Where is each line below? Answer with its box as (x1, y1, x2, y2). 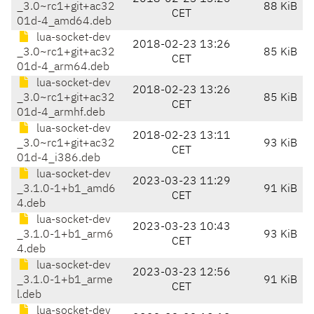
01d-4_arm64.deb (17, 62, 109, 74)
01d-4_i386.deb (17, 153, 100, 165)
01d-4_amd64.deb (17, 16, 111, 28)
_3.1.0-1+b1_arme (17, 275, 113, 287)
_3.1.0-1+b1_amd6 (17, 184, 116, 196)
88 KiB (264, 1, 297, 13)
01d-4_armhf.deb (17, 107, 105, 119)
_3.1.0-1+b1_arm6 (17, 229, 114, 241)
